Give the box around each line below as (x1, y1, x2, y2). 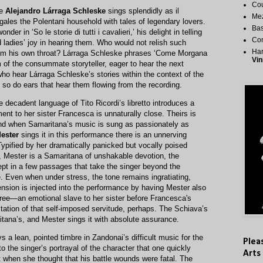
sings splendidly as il (106, 6, 179, 15)
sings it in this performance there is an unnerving (19, 130, 187, 140)
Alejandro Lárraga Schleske (5, 6, 106, 15)
